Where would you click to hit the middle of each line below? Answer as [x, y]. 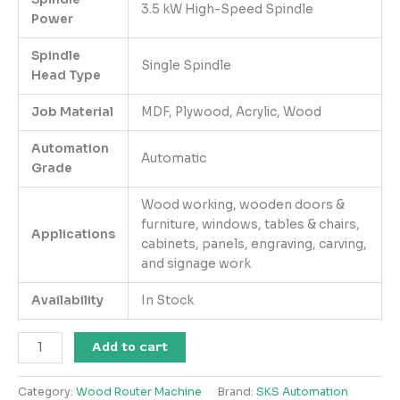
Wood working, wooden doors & [242, 205]
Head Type [66, 76]
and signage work [196, 264]
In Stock [167, 301]
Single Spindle [186, 66]
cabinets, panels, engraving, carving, [254, 245]
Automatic [173, 159]
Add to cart [130, 347]
